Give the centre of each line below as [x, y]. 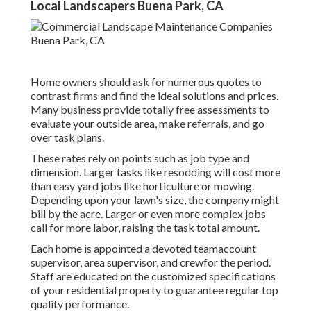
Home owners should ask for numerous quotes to [146, 82]
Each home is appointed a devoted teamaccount [143, 249]
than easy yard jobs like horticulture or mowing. [142, 186]
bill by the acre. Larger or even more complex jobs [148, 214]
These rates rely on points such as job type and [140, 158]
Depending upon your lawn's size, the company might [155, 200]
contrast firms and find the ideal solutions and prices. [154, 96]
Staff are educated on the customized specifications [153, 276]
